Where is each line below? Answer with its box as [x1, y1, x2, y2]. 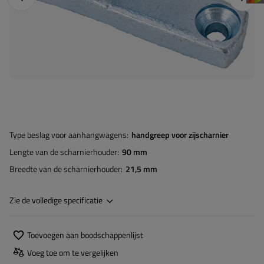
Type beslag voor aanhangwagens [9, 128, 127, 141]
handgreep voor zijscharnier [131, 128, 229, 141]
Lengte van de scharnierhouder [9, 146, 117, 158]
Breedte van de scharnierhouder [9, 163, 121, 175]
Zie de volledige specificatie [9, 194, 103, 206]
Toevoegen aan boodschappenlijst [27, 228, 143, 241]
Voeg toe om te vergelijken [27, 246, 118, 259]
